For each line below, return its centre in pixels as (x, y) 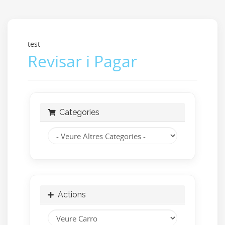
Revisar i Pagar (82, 61)
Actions (70, 195)
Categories (77, 112)
